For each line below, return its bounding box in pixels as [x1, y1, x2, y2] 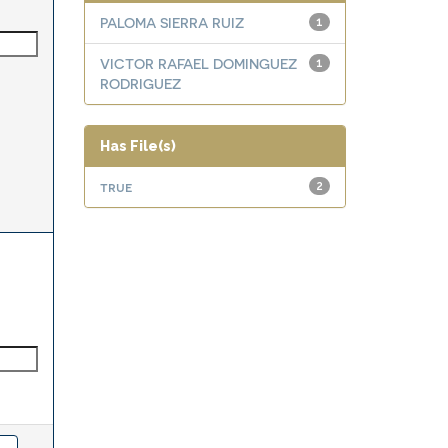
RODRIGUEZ [99, 75, 181, 92]
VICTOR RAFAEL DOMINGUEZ [99, 55, 297, 72]
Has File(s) [99, 138, 176, 154]
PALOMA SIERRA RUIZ [99, 14, 244, 31]
